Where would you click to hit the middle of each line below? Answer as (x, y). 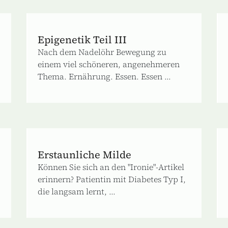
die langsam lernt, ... (77, 191)
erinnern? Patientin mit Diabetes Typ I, (112, 179)
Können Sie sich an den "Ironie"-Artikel (111, 167)
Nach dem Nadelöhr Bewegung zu (102, 52)
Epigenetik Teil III (82, 39)
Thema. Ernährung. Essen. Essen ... (105, 76)
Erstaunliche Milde (85, 154)
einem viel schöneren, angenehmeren (109, 64)
